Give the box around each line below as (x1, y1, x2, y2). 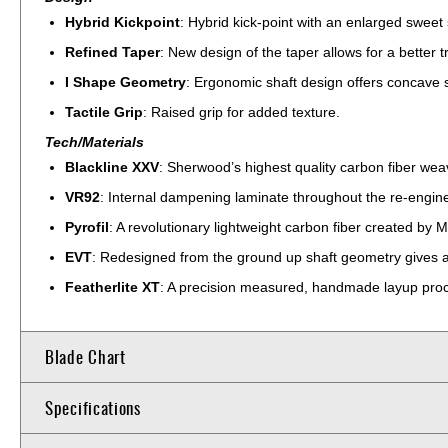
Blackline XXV (65, 158, 159, 175)
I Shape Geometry (65, 73, 186, 90)
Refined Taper (65, 43, 160, 60)
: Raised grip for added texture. (143, 103, 340, 120)
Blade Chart (45, 343, 126, 369)
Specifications (45, 394, 141, 420)
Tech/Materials (45, 133, 144, 150)
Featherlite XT (65, 278, 160, 295)
